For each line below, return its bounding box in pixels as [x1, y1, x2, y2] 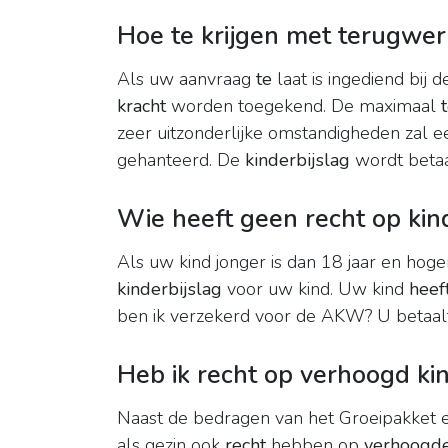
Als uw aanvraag [117, 67, 256, 92]
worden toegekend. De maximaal [166, 94, 441, 119]
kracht [117, 94, 166, 119]
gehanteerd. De [117, 148, 245, 173]
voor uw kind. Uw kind [222, 277, 409, 302]
